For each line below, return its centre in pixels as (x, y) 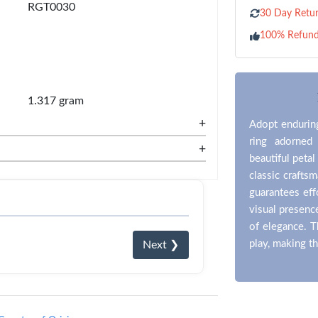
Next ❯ (160, 245)
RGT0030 (51, 7)
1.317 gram (56, 101)
